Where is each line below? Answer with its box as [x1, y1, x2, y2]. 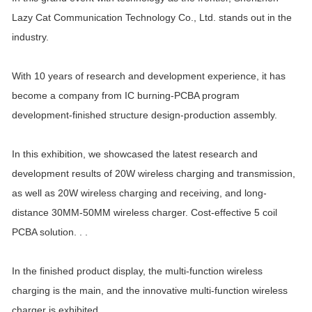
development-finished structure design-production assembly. [12, 109, 277, 121]
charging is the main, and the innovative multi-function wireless [12, 285, 288, 297]
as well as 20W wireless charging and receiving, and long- [12, 187, 267, 199]
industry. [12, 31, 49, 43]
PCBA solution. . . [12, 226, 88, 238]
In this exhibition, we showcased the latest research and [12, 148, 258, 160]
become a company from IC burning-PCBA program [12, 90, 240, 102]
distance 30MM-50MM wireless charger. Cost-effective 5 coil [12, 207, 277, 219]
